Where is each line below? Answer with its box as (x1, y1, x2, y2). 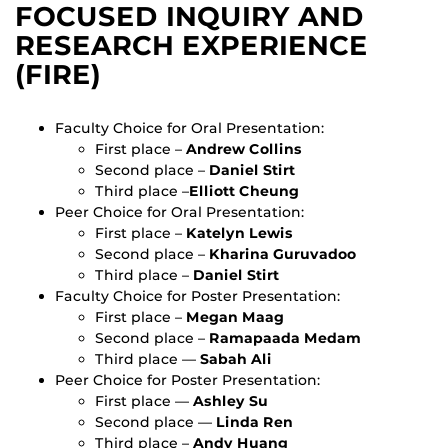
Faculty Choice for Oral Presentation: (55, 118, 324, 137)
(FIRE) (15, 57, 101, 91)
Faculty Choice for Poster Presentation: (55, 286, 340, 305)
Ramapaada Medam (209, 328, 361, 347)
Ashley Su (193, 391, 268, 410)
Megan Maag (186, 307, 284, 326)
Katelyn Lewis (186, 223, 293, 242)
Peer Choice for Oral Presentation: (55, 202, 304, 221)
